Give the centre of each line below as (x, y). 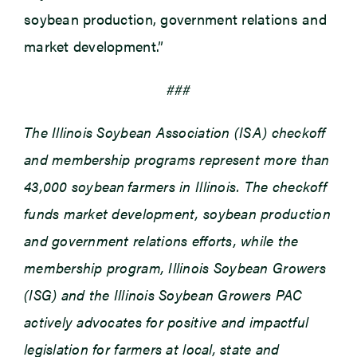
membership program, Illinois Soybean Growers (175, 268)
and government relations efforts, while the (161, 241)
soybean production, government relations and (175, 19)
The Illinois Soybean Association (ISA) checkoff (175, 132)
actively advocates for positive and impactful (166, 322)
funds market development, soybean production (177, 214)
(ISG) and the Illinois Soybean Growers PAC (163, 295)
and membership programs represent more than (177, 159)
